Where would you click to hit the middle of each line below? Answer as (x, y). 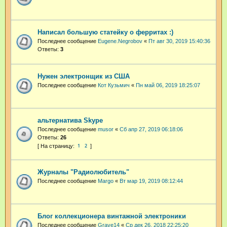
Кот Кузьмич (114, 85)
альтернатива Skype (70, 120)
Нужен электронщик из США (84, 76)
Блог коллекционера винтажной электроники (112, 216)
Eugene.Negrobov (120, 41)
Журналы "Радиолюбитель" (83, 172)
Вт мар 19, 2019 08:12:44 (151, 181)
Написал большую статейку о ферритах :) (105, 32)
